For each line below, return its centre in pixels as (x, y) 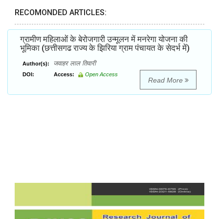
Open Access (101, 75)
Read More (166, 80)
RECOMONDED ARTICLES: (61, 13)
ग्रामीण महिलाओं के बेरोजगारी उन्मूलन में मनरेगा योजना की (104, 39)
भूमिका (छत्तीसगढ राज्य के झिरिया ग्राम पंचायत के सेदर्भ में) (105, 48)
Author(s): (36, 64)
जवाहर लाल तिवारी (74, 64)
